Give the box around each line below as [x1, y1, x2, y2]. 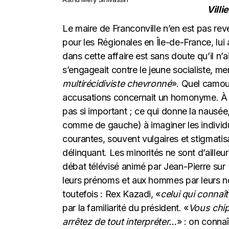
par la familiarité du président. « [62, 202, 189, 213]
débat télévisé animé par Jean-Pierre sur [62, 161, 228, 172]
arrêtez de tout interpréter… [62, 216, 177, 227]
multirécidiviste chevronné [62, 78, 172, 89]
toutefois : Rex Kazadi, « [62, 189, 161, 199]
